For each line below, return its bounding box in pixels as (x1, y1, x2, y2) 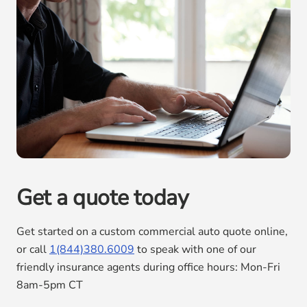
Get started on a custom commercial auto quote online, (16, 224, 288, 240)
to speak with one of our (134, 242, 256, 258)
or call (16, 242, 49, 258)
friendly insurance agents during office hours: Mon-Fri (16, 260, 280, 275)
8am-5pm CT (16, 278, 86, 293)
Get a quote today (16, 183, 188, 213)
